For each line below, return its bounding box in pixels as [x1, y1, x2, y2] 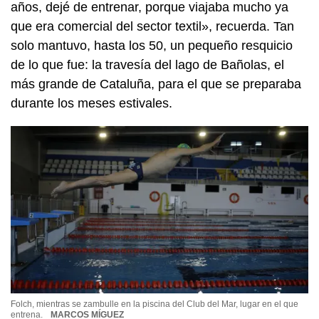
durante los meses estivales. [11, 95, 172, 110]
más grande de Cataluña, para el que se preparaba [11, 76, 301, 91]
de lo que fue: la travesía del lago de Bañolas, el [11, 57, 284, 72]
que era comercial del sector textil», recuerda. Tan [11, 19, 294, 33]
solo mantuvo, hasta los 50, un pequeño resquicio [11, 38, 293, 53]
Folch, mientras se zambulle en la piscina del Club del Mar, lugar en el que [11, 299, 298, 309]
